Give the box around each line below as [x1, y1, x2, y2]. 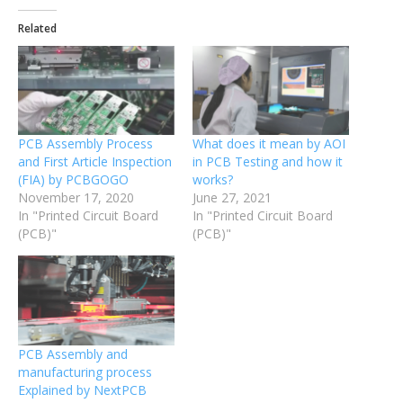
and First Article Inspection [18, 153, 172, 171]
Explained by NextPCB [18, 381, 147, 399]
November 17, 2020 [18, 189, 134, 207]
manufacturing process [18, 363, 152, 381]
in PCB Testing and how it [193, 153, 343, 171]
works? [193, 171, 233, 189]
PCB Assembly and [18, 345, 128, 363]
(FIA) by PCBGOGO [18, 171, 129, 189]
